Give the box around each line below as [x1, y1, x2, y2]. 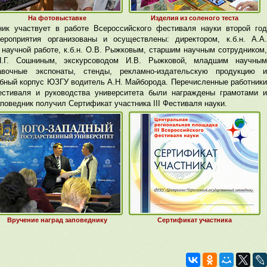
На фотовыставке [27, 14, 86, 21]
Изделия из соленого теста [151, 14, 238, 21]
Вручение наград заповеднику [7, 216, 107, 223]
